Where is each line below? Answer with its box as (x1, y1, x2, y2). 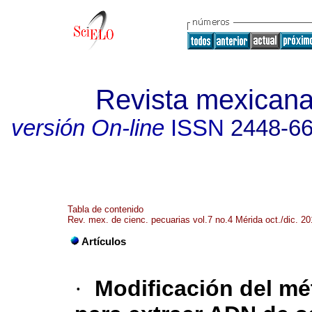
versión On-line (10, 116, 164, 141)
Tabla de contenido (68, 204, 143, 214)
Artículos (81, 236, 126, 248)
